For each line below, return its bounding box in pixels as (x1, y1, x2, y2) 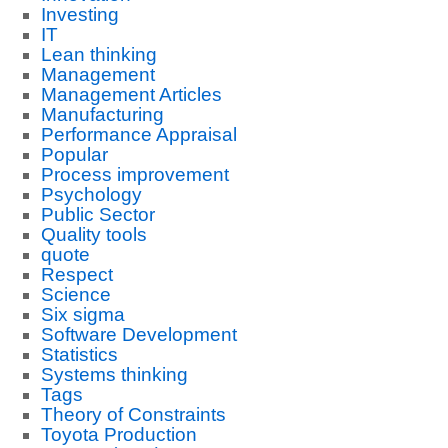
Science (40, 284, 111, 305)
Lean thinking (40, 44, 157, 65)
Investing (40, 4, 119, 25)
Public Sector (40, 204, 155, 225)
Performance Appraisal (40, 124, 237, 145)
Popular (40, 144, 108, 165)
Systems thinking (40, 364, 188, 385)
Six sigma (40, 304, 125, 325)
